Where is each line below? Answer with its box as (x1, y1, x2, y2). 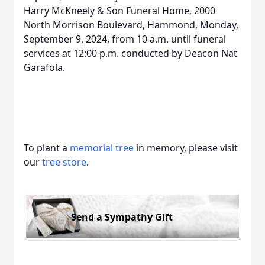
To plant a (24, 141, 70, 154)
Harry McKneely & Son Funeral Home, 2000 (24, 4, 215, 17)
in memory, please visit (134, 141, 238, 154)
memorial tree (70, 141, 134, 154)
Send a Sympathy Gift (71, 210, 173, 224)
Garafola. (24, 61, 65, 74)
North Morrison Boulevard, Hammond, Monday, (24, 18, 238, 31)
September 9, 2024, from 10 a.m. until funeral (24, 33, 226, 46)
